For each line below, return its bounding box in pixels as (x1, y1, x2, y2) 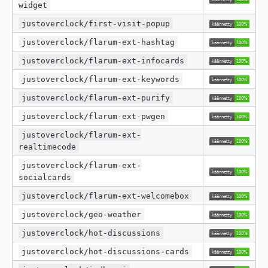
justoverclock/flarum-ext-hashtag (22, 37, 175, 47)
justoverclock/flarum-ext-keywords (22, 74, 180, 84)
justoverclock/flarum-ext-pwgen (22, 111, 166, 121)
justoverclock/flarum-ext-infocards (22, 56, 185, 65)
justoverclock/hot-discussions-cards (22, 246, 190, 256)
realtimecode (19, 142, 76, 151)
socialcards (19, 172, 71, 182)
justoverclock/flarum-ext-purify (22, 93, 170, 102)
